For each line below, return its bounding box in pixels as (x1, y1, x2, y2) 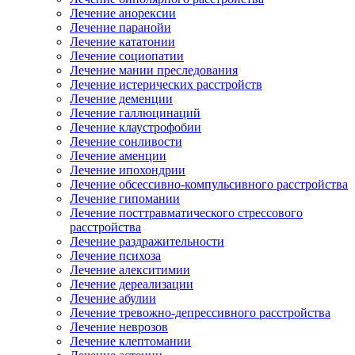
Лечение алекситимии (70, 263, 190, 277)
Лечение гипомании (70, 192, 180, 205)
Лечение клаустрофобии (70, 120, 201, 134)
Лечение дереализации (70, 277, 193, 291)
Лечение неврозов (70, 320, 168, 334)
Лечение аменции (70, 149, 166, 162)
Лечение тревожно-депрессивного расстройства (70, 306, 330, 319)
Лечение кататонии (70, 35, 175, 48)
